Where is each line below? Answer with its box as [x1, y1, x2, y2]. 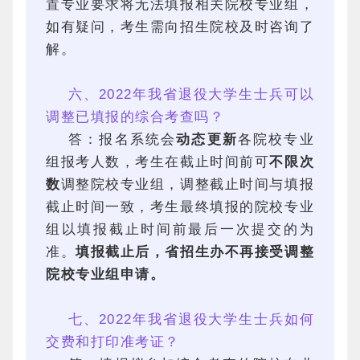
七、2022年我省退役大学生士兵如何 [68, 312, 314, 327]
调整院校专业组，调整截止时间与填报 [60, 177, 315, 192]
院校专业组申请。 [46, 267, 165, 282]
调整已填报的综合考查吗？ [46, 109, 224, 125]
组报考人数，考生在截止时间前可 [46, 154, 270, 170]
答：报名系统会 [68, 132, 177, 147]
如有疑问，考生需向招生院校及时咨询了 [46, 19, 314, 35]
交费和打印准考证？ [46, 334, 180, 350]
